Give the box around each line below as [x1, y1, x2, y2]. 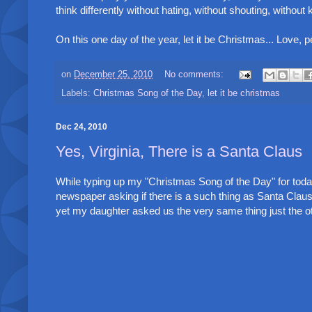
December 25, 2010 [74, 70, 153, 80]
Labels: [61, 88, 93, 98]
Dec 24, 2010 [56, 121, 107, 132]
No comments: [164, 70, 226, 80]
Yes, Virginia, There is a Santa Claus [56, 143, 302, 161]
